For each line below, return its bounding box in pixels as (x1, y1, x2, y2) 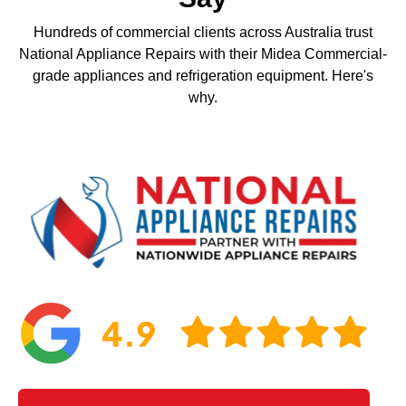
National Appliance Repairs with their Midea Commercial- (19, 45, 387, 62)
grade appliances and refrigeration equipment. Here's (33, 67, 373, 83)
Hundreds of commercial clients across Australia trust (34, 24, 372, 40)
